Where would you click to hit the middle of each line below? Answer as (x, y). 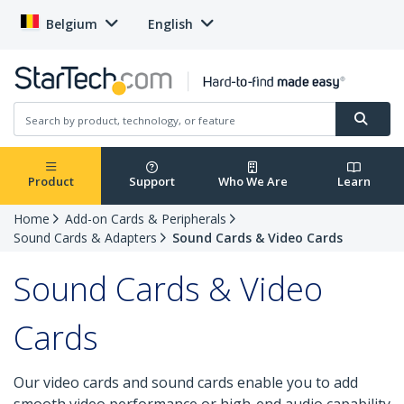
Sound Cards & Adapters (85, 238)
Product (50, 182)
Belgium (72, 24)
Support (151, 182)
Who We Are (252, 182)
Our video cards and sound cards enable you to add (186, 383)
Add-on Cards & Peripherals (146, 219)
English (170, 24)
